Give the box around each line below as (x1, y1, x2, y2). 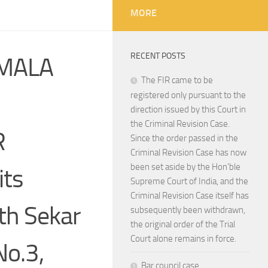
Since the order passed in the (130, 133, 238, 144)
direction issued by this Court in (130, 104, 246, 115)
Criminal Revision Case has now (130, 147, 246, 158)
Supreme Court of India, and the (130, 176, 248, 187)
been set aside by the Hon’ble (130, 162, 240, 172)
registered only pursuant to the (130, 90, 246, 100)
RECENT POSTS (130, 51, 185, 61)
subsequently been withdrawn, (130, 205, 245, 215)
